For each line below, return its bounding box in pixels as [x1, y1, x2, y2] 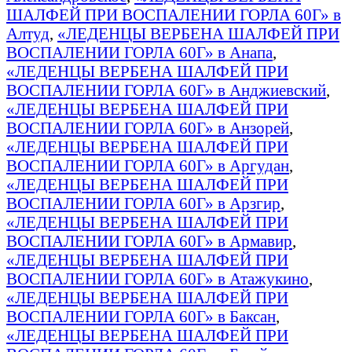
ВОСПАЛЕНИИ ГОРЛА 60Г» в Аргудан [6, 156, 289, 174]
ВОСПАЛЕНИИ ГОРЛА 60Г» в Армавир [6, 231, 292, 250]
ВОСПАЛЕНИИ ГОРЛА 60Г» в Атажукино [6, 269, 309, 288]
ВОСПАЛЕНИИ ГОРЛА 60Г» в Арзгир [6, 193, 280, 212]
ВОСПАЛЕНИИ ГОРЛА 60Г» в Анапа [6, 42, 273, 61]
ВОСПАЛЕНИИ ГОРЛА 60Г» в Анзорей [6, 118, 289, 137]
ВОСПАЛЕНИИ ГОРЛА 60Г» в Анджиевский [6, 80, 326, 99]
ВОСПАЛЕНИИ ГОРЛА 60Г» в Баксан [6, 306, 276, 325]
